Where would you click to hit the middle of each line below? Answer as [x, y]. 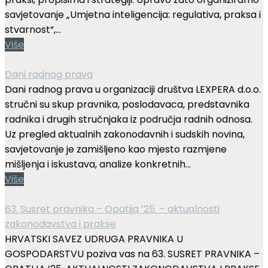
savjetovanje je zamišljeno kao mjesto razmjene [116, 149]
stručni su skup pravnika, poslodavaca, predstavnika [127, 104]
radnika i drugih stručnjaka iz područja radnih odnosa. [129, 119]
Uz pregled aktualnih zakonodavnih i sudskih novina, [125, 134]
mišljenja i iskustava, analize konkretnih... [98, 164]
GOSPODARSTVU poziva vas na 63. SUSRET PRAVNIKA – [132, 254]
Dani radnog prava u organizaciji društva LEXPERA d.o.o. [133, 89]
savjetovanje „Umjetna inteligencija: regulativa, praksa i [133, 14]
